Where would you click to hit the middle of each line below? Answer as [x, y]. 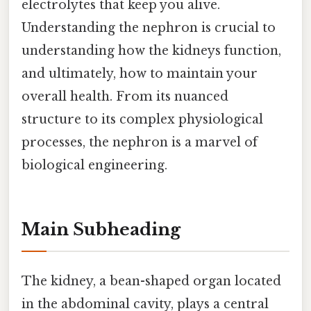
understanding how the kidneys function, [151, 51]
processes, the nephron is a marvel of [140, 143]
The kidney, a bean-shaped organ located [151, 281]
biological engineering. [94, 166]
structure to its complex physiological [142, 120]
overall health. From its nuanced [125, 97]
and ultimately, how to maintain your [140, 74]
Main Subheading [101, 229]
